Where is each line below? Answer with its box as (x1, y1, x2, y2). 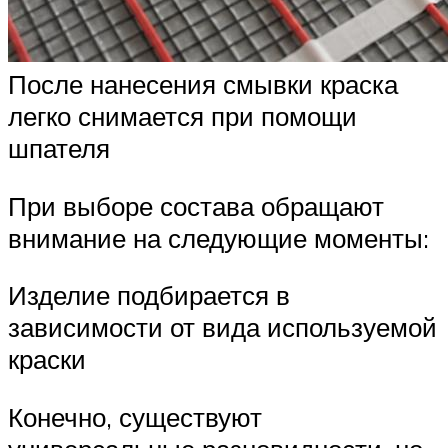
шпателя (8, 132, 110, 165)
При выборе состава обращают (8, 189, 384, 222)
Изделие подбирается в (8, 279, 290, 312)
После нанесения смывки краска (8, 68, 398, 101)
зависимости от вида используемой (8, 311, 437, 344)
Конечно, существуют (8, 401, 262, 434)
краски (8, 343, 86, 376)
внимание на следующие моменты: (8, 221, 429, 254)
